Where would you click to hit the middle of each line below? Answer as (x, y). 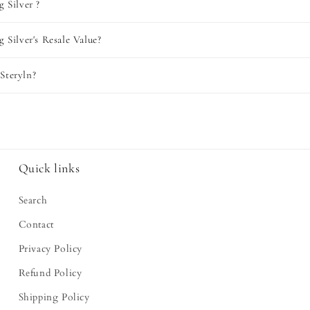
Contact (36, 225)
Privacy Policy (51, 249)
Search (33, 200)
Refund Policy (50, 273)
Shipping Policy (54, 297)
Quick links (49, 168)
